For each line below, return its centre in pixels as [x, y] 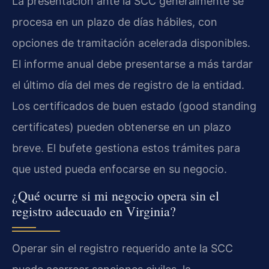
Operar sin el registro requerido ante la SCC [122, 248]
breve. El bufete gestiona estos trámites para [126, 148]
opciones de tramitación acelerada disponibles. [131, 43]
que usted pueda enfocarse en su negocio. [119, 169]
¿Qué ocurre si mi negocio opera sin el [116, 195]
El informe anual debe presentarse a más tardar [132, 64]
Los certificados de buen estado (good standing [134, 106]
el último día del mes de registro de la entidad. [128, 85]
